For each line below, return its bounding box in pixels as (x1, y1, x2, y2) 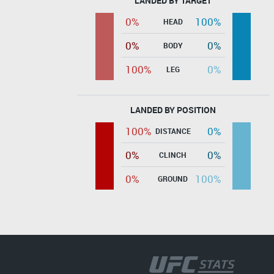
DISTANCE (155, 125, 191, 136)
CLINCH (159, 149, 187, 160)
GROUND (158, 173, 188, 183)
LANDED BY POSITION (130, 103, 216, 116)
